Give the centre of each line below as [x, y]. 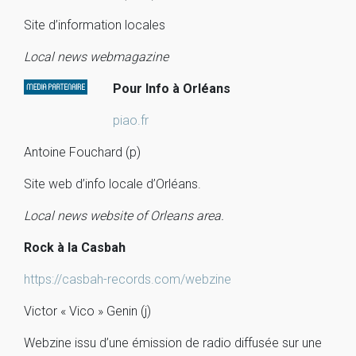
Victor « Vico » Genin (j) [87, 311]
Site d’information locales [95, 25]
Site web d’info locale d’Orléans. [112, 184]
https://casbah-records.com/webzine [128, 279]
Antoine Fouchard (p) [82, 152]
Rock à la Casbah [75, 248]
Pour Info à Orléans [172, 89]
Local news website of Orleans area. [124, 216]
